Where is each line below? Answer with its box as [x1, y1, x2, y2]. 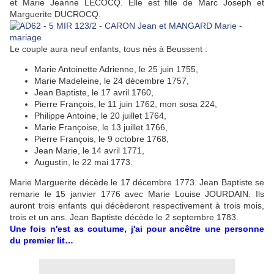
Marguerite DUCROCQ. [10, 9, 101, 20]
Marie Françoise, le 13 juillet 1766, [34, 122, 168, 133]
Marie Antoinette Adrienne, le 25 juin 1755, [34, 64, 198, 75]
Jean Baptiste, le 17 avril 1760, [34, 87, 154, 98]
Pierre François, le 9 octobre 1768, [34, 134, 169, 144]
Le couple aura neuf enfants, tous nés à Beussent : [10, 44, 207, 54]
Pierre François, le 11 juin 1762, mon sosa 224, [34, 99, 217, 109]
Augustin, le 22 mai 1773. [34, 157, 133, 168]
